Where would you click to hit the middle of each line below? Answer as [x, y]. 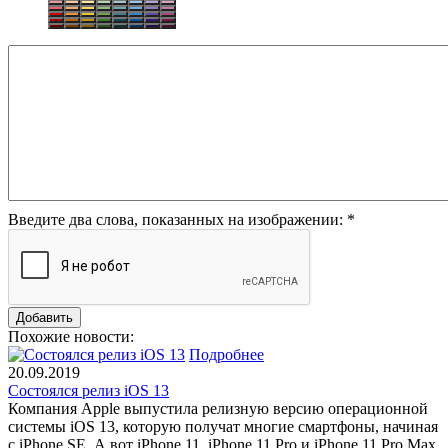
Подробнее [226, 354]
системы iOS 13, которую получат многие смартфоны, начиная [223, 426]
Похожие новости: [71, 336]
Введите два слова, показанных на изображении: [177, 219]
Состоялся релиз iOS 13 [88, 390]
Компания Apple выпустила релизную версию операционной [218, 408]
